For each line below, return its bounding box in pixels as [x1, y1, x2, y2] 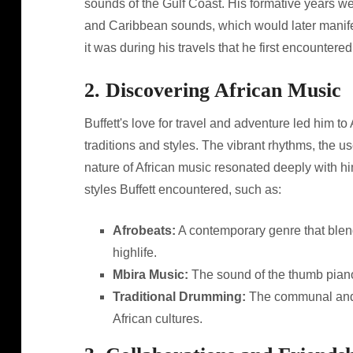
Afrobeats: [112, 224, 176, 237]
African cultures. [112, 312, 203, 325]
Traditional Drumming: [112, 290, 246, 303]
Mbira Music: [112, 268, 188, 281]
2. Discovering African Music [84, 79, 341, 102]
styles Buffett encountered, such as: [84, 183, 281, 196]
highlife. [112, 246, 157, 259]
